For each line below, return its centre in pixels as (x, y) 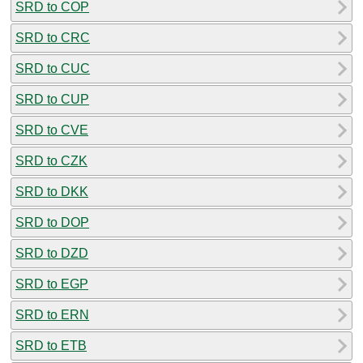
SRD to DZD (52, 253)
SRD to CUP (52, 99)
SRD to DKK (52, 191)
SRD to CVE (52, 130)
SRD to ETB (51, 345)
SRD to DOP (52, 222)
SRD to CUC (53, 68)
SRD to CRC (53, 37)
